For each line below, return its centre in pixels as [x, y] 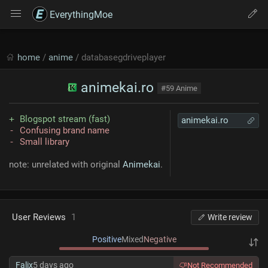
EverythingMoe [80, 15]
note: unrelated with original [66, 165]
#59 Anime [179, 88]
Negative [160, 239]
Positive [106, 239]
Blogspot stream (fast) [65, 119]
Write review [230, 217]
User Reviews [40, 217]
